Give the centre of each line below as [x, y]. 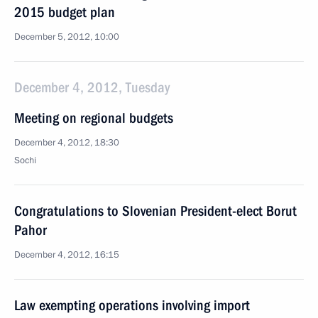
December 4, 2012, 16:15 [67, 255]
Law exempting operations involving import [132, 305]
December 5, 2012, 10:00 [67, 37]
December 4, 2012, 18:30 [67, 143]
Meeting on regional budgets [94, 118]
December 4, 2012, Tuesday [92, 87]
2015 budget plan [65, 12]
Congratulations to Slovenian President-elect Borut [155, 211]
